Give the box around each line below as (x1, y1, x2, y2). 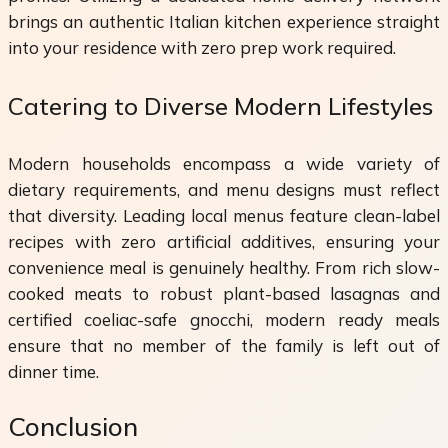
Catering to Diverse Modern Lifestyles (8, 90, 433, 121)
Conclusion (8, 410, 138, 444)
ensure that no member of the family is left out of (8, 334, 440, 356)
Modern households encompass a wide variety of (8, 152, 440, 174)
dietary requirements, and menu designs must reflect (8, 178, 440, 200)
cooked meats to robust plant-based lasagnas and (8, 282, 440, 304)
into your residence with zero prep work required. (8, 36, 396, 58)
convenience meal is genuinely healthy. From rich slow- (8, 256, 440, 278)
